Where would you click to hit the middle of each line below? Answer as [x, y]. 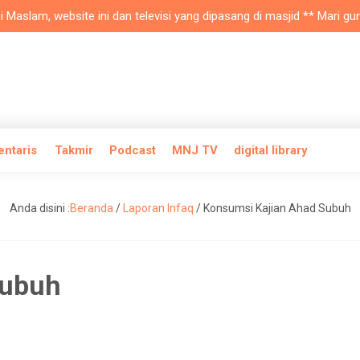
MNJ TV [195, 150]
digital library [271, 150]
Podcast [133, 150]
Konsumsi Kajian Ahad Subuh [277, 208]
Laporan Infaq [158, 208]
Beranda [91, 208]
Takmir [74, 150]
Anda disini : [39, 208]
